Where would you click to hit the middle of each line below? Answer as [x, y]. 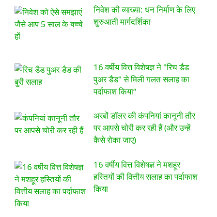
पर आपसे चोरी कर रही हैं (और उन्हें [142, 128]
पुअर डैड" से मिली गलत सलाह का [141, 79]
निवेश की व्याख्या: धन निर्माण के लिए [144, 10]
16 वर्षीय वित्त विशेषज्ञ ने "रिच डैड [141, 67]
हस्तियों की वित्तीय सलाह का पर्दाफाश [145, 176]
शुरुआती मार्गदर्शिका [122, 22]
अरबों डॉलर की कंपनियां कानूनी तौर [144, 116]
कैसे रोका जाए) [115, 140]
